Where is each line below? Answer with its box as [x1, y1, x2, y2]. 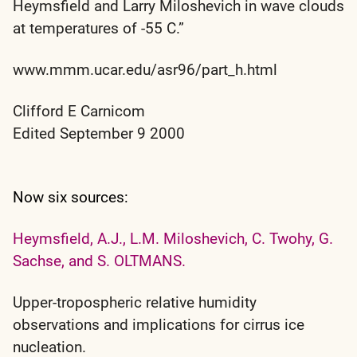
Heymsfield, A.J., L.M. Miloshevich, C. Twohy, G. [13, 229, 333, 248]
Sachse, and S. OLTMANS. [13, 251, 186, 270]
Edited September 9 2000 [13, 124, 185, 143]
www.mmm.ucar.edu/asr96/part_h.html [13, 60, 277, 79]
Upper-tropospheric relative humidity [13, 292, 257, 312]
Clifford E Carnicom [13, 101, 145, 120]
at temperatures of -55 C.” [13, 18, 184, 37]
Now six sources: [13, 187, 128, 206]
